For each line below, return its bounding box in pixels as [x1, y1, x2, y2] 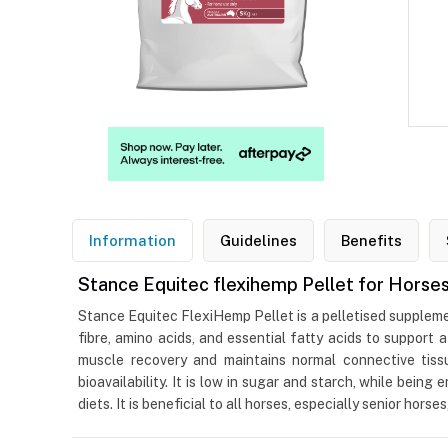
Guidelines [220, 232, 297, 250]
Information [89, 232, 176, 250]
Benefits [341, 232, 402, 250]
